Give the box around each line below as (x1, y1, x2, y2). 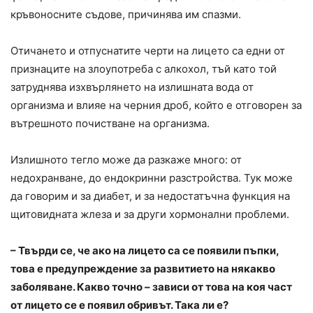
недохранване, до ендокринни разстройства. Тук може (10, 171, 293, 185)
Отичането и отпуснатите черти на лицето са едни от (10, 44, 285, 58)
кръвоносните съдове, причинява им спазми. (10, 8, 241, 22)
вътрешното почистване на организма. (10, 117, 210, 131)
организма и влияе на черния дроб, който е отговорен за (10, 99, 302, 112)
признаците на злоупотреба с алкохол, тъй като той (10, 62, 277, 76)
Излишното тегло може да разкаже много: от (10, 153, 242, 167)
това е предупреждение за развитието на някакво (10, 262, 275, 276)
